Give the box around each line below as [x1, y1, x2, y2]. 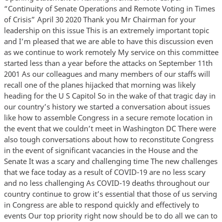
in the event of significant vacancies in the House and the [3, 145, 198, 155]
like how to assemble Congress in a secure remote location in [3, 112, 213, 122]
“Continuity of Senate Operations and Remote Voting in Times [3, 3, 215, 13]
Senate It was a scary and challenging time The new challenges [3, 156, 218, 166]
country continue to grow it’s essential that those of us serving [3, 188, 217, 199]
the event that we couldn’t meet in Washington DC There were [3, 123, 216, 133]
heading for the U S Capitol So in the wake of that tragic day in [3, 90, 216, 101]
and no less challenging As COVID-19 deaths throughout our [3, 177, 210, 188]
